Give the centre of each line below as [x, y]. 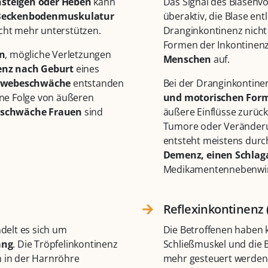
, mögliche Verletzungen [58, 55]
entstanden [98, 83]
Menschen [187, 60]
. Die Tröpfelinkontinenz [65, 244]
